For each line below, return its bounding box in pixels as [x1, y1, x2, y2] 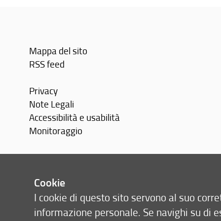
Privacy [29, 83, 58, 97]
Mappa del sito [29, 43, 88, 57]
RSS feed [29, 57, 65, 71]
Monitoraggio [29, 123, 83, 137]
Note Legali [29, 97, 74, 110]
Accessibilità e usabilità [29, 110, 120, 124]
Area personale [29, 150, 90, 164]
